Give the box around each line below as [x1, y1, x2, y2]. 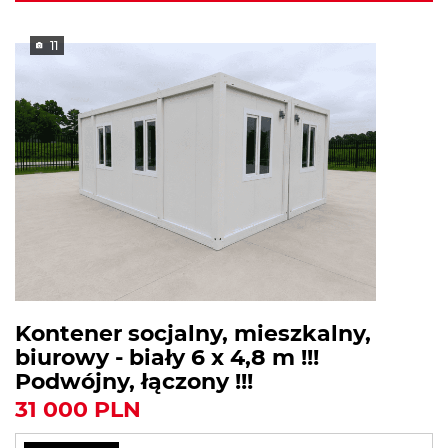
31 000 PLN [15, 396, 141, 424]
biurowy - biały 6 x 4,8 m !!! [15, 344, 319, 372]
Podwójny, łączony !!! [15, 368, 253, 396]
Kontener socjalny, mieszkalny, [15, 320, 371, 348]
